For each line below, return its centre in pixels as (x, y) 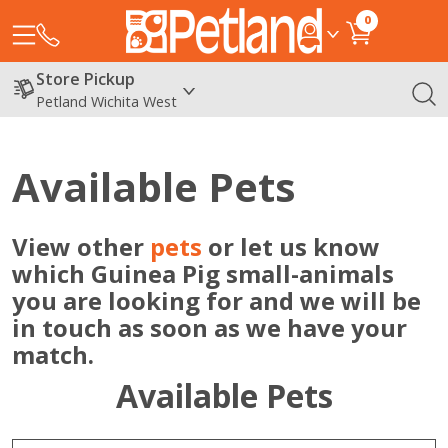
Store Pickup (85, 78)
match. (53, 354)
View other (81, 246)
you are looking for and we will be (216, 300)
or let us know (291, 246)
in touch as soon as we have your (209, 327)
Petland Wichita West (106, 101)
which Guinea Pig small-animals (203, 273)
